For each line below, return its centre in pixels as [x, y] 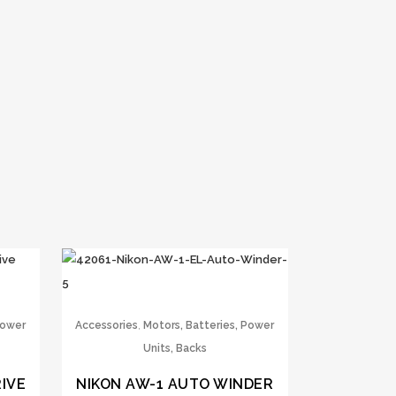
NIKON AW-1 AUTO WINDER [175, 385]
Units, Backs [175, 349]
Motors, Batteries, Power [209, 326]
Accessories [107, 326]
